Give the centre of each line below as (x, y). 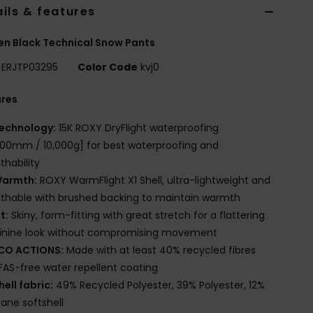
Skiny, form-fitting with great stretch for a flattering (137, 215)
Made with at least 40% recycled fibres (160, 250)
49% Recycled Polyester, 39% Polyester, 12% (159, 285)
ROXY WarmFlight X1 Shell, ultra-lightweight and (154, 180)
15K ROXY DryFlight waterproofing (138, 128)
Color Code (108, 67)
